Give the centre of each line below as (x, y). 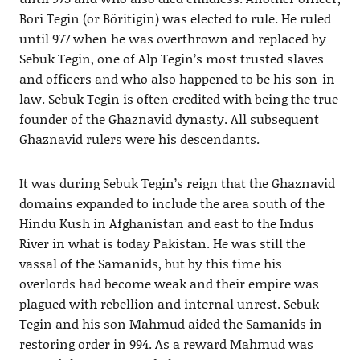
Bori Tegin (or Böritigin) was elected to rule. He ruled (175, 18)
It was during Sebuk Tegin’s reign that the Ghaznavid (177, 182)
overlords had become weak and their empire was (169, 283)
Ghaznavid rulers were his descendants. (139, 138)
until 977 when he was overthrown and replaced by (172, 38)
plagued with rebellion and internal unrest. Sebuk (169, 303)
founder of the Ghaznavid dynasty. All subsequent (169, 118)
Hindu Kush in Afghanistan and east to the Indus (166, 223)
